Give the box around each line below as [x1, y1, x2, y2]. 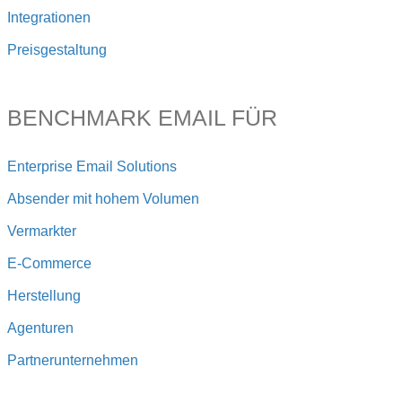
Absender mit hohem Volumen [7, 191, 199, 207]
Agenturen [7, 320, 74, 336]
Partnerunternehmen [7, 353, 138, 369]
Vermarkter [7, 223, 76, 240]
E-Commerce [7, 256, 92, 272]
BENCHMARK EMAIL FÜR [7, 105, 277, 131]
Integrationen [7, 10, 91, 26]
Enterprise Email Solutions [7, 159, 177, 175]
